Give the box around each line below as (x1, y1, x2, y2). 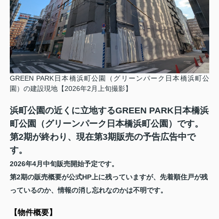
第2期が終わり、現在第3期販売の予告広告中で (10, 131, 196, 142)
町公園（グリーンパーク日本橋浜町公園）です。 (10, 118, 203, 129)
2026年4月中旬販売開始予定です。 (10, 159, 118, 168)
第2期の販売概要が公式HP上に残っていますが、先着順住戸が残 (10, 173, 208, 181)
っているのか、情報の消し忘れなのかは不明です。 (10, 186, 167, 194)
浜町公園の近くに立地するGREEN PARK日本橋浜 (10, 105, 209, 115)
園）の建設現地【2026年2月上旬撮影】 (10, 84, 132, 92)
